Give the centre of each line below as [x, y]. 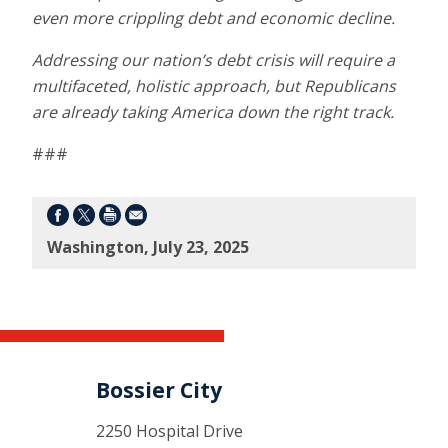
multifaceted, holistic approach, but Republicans [214, 85]
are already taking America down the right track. [213, 111]
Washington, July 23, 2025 [148, 246]
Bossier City [159, 389]
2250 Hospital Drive [169, 430]
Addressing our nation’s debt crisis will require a [213, 59]
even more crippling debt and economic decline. [213, 17]
